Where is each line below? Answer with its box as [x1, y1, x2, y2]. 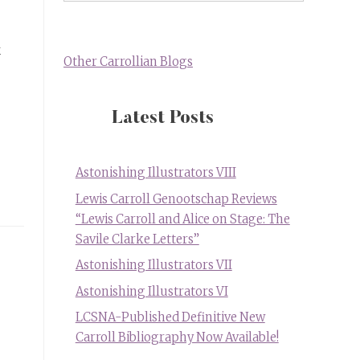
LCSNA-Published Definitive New [75, 309, 265, 325]
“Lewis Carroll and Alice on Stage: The [75, 211, 290, 227]
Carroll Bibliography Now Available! [75, 329, 279, 345]
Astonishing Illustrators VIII [75, 166, 236, 181]
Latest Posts [112, 110, 214, 129]
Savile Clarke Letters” [75, 231, 199, 247]
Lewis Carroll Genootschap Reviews [75, 191, 277, 207]
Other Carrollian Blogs [63, 55, 193, 70]
